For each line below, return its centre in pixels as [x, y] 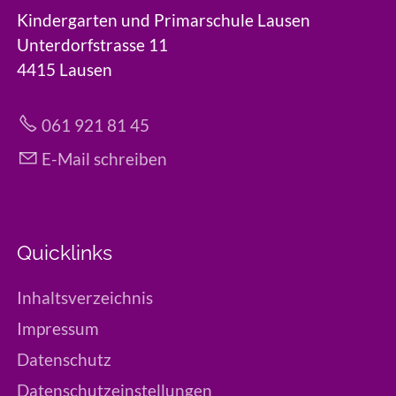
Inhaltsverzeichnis [85, 298]
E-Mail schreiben [104, 159]
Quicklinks [65, 253]
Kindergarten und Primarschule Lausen [164, 20]
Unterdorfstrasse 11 [92, 45]
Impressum [58, 329]
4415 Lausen [65, 70]
